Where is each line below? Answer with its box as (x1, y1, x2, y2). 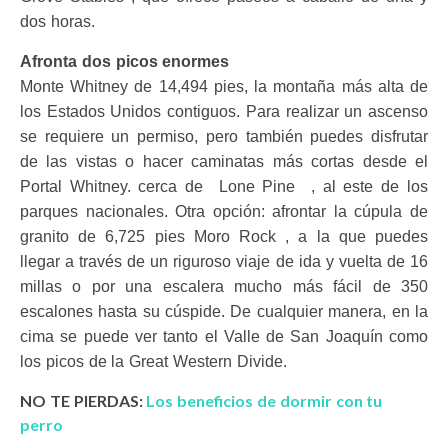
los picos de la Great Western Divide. (20, 352, 287, 370)
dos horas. (20, 12, 95, 30)
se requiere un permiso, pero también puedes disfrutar (20, 127, 428, 145)
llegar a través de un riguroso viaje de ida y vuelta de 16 (20, 252, 428, 270)
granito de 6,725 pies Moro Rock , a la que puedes (20, 227, 428, 245)
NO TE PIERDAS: (20, 390, 147, 410)
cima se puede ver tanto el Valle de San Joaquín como (20, 327, 428, 345)
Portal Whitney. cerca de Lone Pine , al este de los (20, 177, 428, 195)
